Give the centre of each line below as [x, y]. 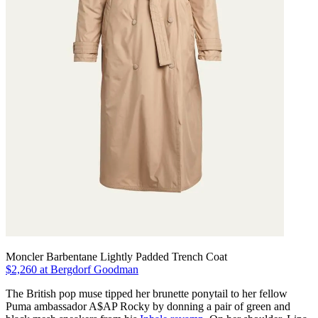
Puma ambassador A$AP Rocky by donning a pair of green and [148, 306]
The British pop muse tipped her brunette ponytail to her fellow [147, 293]
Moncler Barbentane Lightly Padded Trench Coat [116, 256]
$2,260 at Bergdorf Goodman [72, 269]
